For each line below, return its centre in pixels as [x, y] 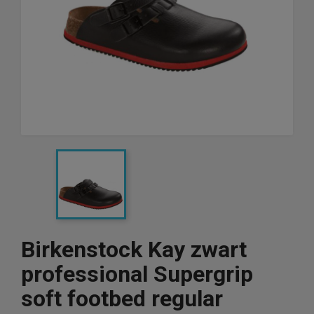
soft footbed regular [122, 299]
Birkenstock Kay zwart [134, 250]
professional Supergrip [137, 274]
